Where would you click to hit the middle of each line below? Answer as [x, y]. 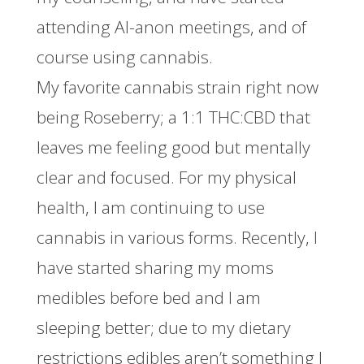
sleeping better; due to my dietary [163, 327]
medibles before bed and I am [148, 297]
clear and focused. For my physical [166, 177]
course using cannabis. [124, 56]
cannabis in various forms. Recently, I [177, 237]
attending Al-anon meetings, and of [171, 26]
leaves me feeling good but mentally [173, 147]
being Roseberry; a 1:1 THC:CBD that [173, 117]
